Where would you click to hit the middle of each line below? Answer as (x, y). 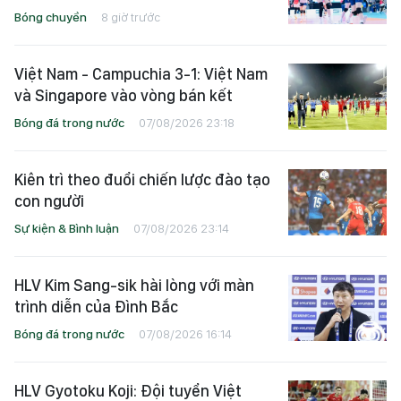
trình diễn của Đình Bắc (96, 307)
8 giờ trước (131, 17)
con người (49, 201)
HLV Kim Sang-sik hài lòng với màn (134, 286)
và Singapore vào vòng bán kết (124, 96)
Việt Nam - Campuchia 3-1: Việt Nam (141, 74)
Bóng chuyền (51, 17)
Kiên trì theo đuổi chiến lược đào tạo (142, 180)
